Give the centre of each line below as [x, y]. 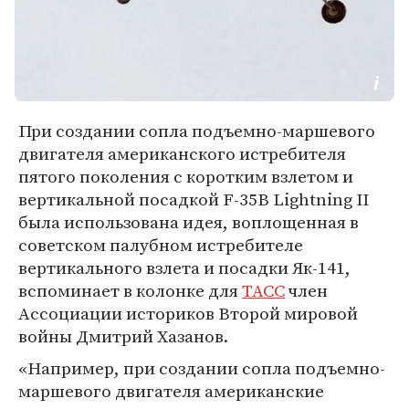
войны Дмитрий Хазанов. [123, 336]
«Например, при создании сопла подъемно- [202, 368]
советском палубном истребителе [161, 245]
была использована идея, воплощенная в [189, 222]
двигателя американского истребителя [182, 153]
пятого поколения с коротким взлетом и [186, 176]
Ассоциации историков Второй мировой [188, 313]
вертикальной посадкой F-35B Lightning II [194, 199]
